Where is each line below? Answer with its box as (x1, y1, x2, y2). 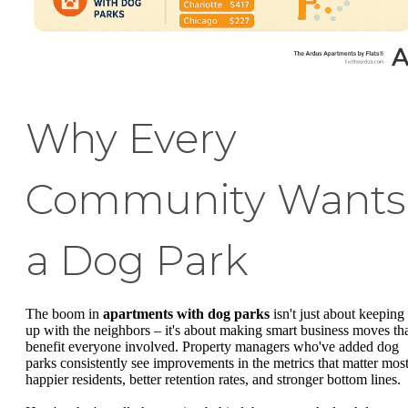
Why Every (25, 114, 237, 164)
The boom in (25, 306, 103, 322)
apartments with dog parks (103, 306, 270, 322)
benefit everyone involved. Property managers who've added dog (25, 339, 399, 355)
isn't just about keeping (270, 306, 404, 322)
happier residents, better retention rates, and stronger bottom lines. (25, 372, 401, 388)
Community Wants (25, 175, 406, 225)
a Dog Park (25, 236, 248, 286)
